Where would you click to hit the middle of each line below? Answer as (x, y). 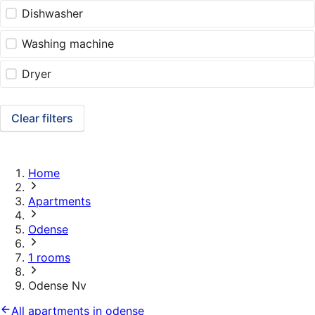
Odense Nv (57, 286)
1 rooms (49, 258)
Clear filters (42, 118)
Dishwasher (53, 14)
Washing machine (68, 44)
